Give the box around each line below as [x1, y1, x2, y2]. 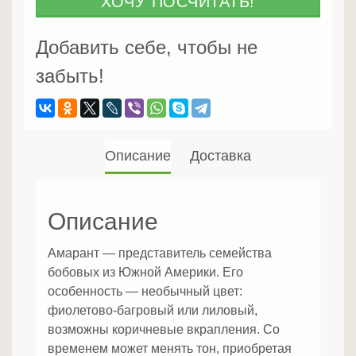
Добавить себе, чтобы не [36, 37, 257, 59]
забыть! [36, 65, 104, 87]
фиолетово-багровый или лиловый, [48, 304, 257, 318]
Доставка [190, 148, 251, 164]
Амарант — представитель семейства [48, 246, 272, 261]
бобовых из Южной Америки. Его [48, 265, 243, 280]
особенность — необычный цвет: [48, 284, 242, 299]
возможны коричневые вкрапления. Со [48, 323, 280, 337]
